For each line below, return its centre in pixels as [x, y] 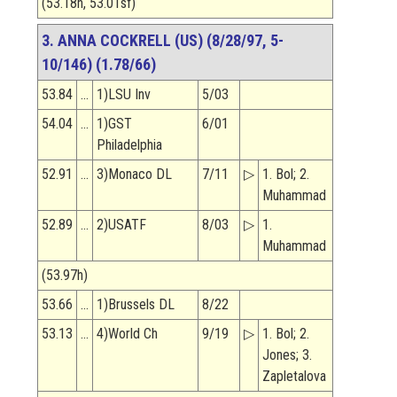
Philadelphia [129, 145]
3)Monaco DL [134, 175]
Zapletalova [294, 377]
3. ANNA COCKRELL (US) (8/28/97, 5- [163, 41]
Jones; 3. [287, 355]
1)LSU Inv [124, 95]
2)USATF [121, 225]
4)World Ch [127, 334]
